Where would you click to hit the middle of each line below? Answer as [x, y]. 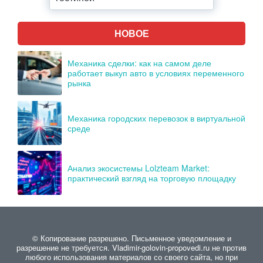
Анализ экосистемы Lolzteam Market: [139, 168]
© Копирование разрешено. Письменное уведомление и [131, 238]
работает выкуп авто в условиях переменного [156, 73]
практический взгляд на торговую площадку [152, 178]
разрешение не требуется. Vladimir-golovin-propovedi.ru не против [131, 247]
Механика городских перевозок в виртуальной [156, 118]
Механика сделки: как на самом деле [139, 63]
